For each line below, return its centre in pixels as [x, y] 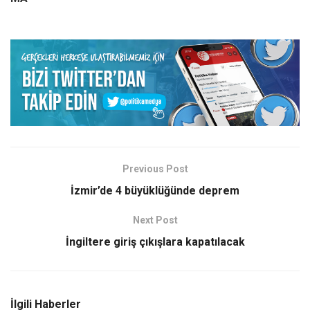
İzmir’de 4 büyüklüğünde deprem [155, 191]
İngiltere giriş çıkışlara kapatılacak [155, 242]
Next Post [155, 220]
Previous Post [155, 169]
